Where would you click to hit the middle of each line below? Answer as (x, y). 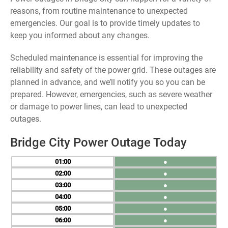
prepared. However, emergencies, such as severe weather (111, 94)
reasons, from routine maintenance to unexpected (99, 11)
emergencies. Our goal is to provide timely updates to (105, 23)
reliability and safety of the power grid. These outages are (113, 70)
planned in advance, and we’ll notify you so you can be (108, 82)
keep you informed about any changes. (80, 35)
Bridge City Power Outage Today (98, 142)
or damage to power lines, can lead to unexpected (99, 107)
